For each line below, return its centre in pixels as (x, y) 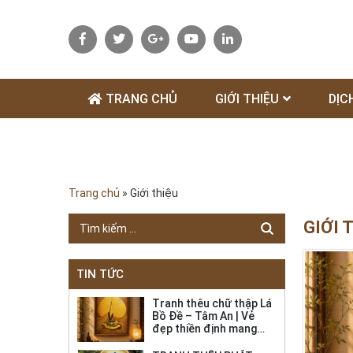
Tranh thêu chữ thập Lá (212, 303)
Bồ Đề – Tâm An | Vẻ (203, 316)
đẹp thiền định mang (204, 329)
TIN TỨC (100, 274)
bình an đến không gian (211, 341)
